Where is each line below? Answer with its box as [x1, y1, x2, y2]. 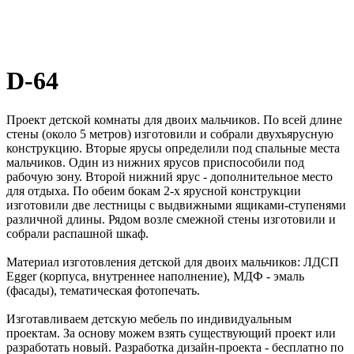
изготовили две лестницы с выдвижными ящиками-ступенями [6, 198, 346, 212]
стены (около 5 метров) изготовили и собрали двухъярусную [6, 126, 333, 141]
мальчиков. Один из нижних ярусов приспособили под [6, 155, 304, 169]
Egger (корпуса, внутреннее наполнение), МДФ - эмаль [6, 269, 304, 283]
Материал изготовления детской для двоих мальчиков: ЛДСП [6, 254, 339, 269]
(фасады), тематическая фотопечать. [6, 283, 200, 297]
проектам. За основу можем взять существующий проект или [6, 326, 336, 340]
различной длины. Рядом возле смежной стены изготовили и [6, 212, 336, 226]
